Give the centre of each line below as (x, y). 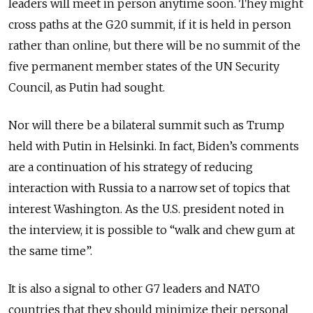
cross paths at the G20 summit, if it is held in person (150, 24)
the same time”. (50, 250)
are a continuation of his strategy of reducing (131, 167)
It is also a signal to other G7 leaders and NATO (134, 288)
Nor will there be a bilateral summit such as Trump (146, 125)
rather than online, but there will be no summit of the (154, 45)
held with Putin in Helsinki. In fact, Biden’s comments (154, 146)
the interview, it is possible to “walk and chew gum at (152, 230)
